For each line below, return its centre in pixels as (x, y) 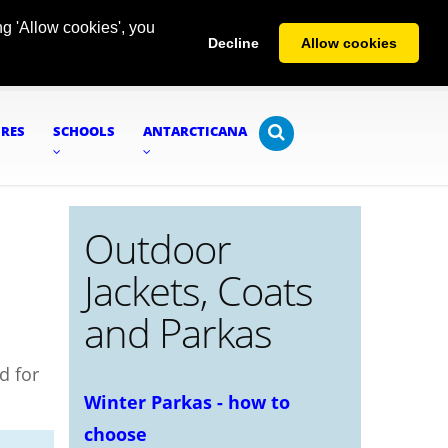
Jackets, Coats (198, 291)
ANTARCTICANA (195, 131)
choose (115, 434)
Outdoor (157, 249)
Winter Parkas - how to (186, 402)
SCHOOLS (84, 131)
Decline (233, 43)
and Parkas (177, 333)
